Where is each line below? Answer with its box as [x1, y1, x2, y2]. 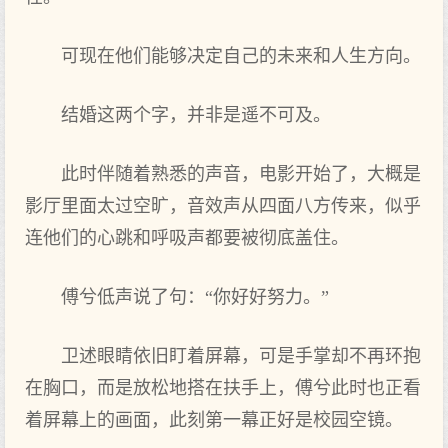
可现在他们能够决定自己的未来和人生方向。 [61, 46, 421, 66]
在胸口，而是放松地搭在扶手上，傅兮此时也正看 [25, 378, 421, 398]
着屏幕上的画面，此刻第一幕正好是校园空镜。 [25, 410, 403, 430]
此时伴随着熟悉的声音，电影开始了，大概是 [61, 164, 421, 184]
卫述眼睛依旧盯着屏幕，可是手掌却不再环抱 [61, 346, 421, 366]
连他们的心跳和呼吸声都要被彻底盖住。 [25, 228, 349, 248]
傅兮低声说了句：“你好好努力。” [61, 287, 329, 307]
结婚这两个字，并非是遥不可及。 [61, 105, 331, 125]
